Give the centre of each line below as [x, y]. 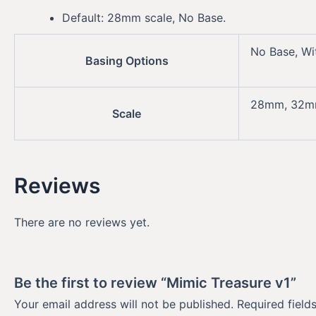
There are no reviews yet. [82, 222]
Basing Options [127, 60]
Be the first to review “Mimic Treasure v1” [155, 283]
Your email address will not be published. [124, 304]
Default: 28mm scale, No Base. [144, 17]
